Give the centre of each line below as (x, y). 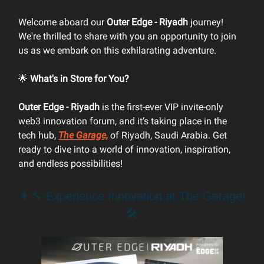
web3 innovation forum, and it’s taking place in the (123, 121)
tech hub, (38, 135)
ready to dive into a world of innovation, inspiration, (124, 149)
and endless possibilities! (70, 163)
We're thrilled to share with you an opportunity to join (127, 36)
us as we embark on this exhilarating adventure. (117, 50)
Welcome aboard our (62, 22)
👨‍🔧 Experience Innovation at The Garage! (132, 196)
